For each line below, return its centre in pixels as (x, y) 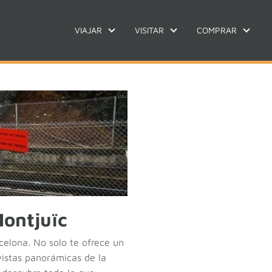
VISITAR (149, 30)
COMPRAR (217, 30)
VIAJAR (88, 30)
